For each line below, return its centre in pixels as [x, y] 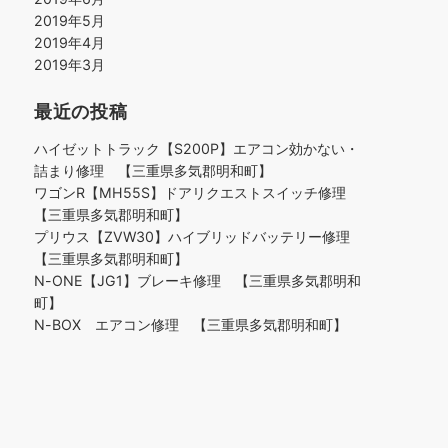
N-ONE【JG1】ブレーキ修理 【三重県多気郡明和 [197, 280]
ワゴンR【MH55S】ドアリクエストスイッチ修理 [197, 192]
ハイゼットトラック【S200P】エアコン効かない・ [196, 148]
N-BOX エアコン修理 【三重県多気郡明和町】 [190, 324]
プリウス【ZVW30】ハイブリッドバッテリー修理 [199, 236]
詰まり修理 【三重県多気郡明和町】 [153, 170]
